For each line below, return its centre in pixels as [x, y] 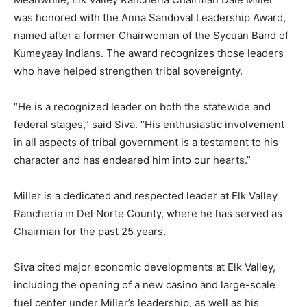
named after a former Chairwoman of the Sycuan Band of [151, 36]
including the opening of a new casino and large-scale [145, 285]
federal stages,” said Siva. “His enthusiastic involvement [149, 125]
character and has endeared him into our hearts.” [132, 160]
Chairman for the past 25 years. [90, 232]
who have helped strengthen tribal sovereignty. [128, 71]
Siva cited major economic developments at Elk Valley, [145, 267]
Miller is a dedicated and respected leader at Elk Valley [146, 196]
